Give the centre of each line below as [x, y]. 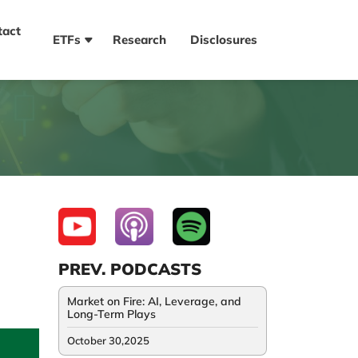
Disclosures [224, 40]
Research [139, 40]
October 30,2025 [108, 341]
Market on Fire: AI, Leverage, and [154, 302]
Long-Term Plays [111, 314]
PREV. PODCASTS [130, 269]
